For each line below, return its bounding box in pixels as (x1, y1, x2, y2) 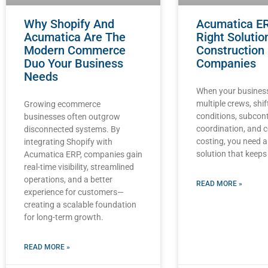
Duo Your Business (24, 56, 123, 71)
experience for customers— (24, 187, 124, 197)
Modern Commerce (24, 42, 126, 57)
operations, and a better (24, 174, 112, 184)
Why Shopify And (24, 16, 114, 31)
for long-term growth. (24, 212, 103, 222)
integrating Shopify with (24, 136, 112, 147)
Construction (196, 42, 265, 57)
